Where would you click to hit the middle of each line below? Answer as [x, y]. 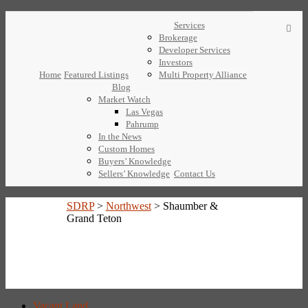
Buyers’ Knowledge [135, 161]
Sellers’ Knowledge [134, 174]
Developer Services [195, 50]
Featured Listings [96, 75]
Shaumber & [190, 206]
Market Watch [124, 99]
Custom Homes [126, 149]
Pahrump [142, 124]
